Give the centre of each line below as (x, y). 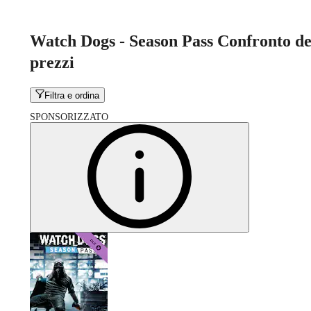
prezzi (52, 62)
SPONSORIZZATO (69, 117)
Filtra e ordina (72, 96)
